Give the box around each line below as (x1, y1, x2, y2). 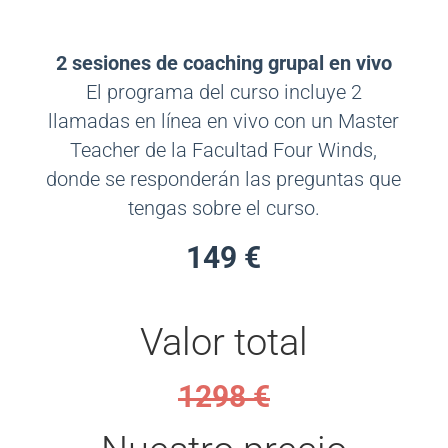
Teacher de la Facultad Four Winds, (70, 138, 378, 163)
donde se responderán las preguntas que (46, 167, 402, 192)
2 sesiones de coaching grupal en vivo (55, 51, 392, 76)
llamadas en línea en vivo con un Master (48, 109, 400, 134)
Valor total (139, 320, 308, 365)
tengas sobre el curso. (127, 196, 320, 221)
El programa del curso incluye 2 (85, 80, 362, 105)
